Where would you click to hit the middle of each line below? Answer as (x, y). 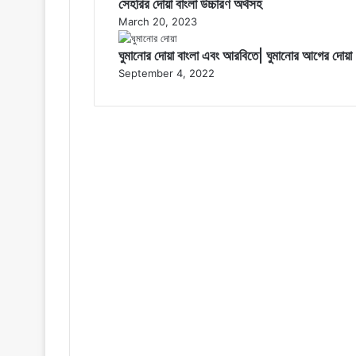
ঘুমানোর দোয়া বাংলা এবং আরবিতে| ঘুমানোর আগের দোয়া (235, 55)
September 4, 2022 (166, 73)
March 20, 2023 (158, 21)
